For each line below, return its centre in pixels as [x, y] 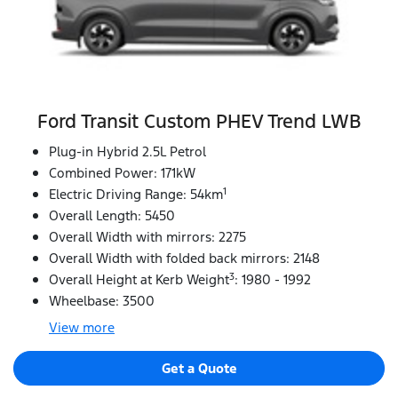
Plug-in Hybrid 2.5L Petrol [127, 152]
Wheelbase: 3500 [102, 301]
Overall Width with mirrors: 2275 [147, 237]
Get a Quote [199, 369]
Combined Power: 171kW [122, 173]
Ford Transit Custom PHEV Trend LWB [199, 122]
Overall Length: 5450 [112, 216]
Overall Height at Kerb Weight [139, 280]
